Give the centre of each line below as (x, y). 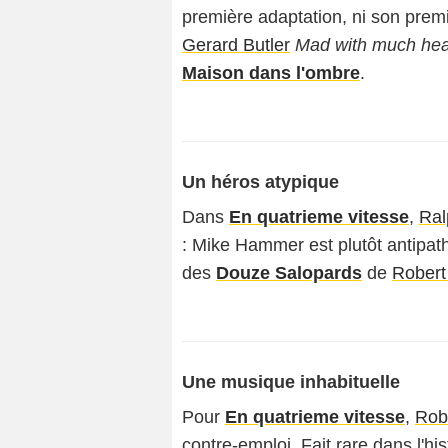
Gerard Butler (236, 45)
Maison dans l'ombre (271, 73)
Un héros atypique (260, 182)
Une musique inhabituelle (291, 382)
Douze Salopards (289, 273)
